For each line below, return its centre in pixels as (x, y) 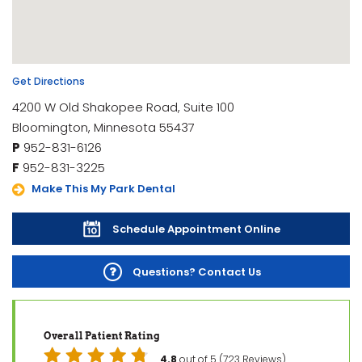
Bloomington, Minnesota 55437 (103, 127)
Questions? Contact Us (196, 271)
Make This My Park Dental (103, 189)
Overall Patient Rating (102, 335)
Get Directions (48, 81)
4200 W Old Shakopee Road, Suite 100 (123, 107)
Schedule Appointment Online (196, 229)
